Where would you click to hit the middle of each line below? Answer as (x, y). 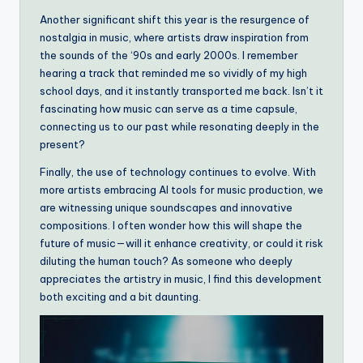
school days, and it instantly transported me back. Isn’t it (181, 90)
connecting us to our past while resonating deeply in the (179, 126)
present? (62, 144)
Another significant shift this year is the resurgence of (175, 19)
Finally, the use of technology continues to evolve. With (178, 171)
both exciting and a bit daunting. (120, 296)
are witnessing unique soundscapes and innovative (166, 207)
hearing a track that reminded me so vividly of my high (173, 73)
